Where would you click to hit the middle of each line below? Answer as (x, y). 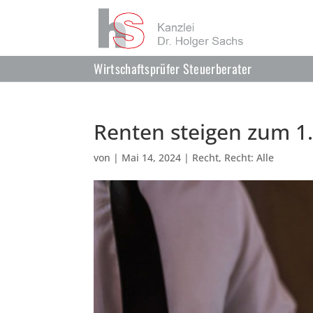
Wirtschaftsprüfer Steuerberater (173, 68)
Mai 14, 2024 (152, 158)
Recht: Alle (249, 158)
